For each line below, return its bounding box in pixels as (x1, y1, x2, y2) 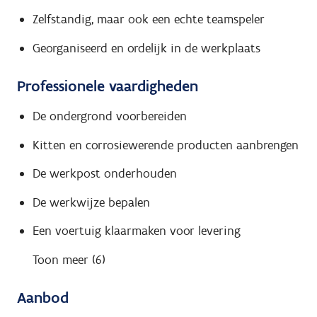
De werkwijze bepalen (32, 194, 150, 210)
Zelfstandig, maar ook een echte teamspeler (32, 11, 265, 28)
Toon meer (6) (32, 251, 105, 267)
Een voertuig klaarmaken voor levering (32, 223, 241, 239)
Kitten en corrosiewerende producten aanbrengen (32, 137, 299, 153)
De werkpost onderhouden (32, 166, 177, 182)
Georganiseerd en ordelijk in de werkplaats (32, 40, 260, 56)
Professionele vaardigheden (17, 76, 198, 96)
